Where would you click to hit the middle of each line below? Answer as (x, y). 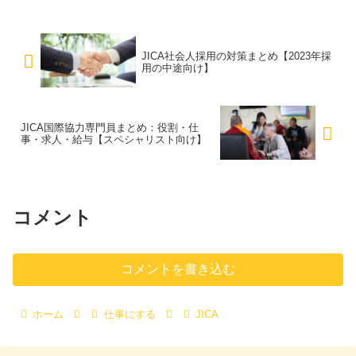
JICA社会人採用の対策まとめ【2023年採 (236, 56)
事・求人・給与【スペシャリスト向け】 (114, 140)
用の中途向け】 (177, 68)
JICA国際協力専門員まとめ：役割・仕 (110, 128)
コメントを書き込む (178, 269)
